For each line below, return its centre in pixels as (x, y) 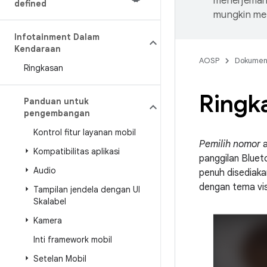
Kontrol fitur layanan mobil (85, 132)
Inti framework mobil (73, 240)
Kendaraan (38, 49)
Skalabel (50, 201)
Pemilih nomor (230, 144)
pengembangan (57, 113)
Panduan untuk (56, 101)
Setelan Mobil (60, 259)
